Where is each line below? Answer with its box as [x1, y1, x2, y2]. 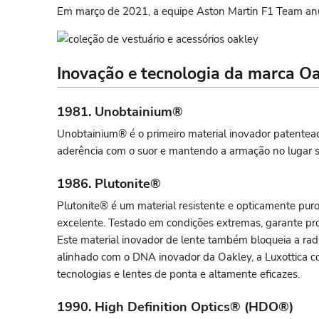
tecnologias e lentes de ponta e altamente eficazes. [57, 267, 300, 282]
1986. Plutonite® [57, 175, 161, 193]
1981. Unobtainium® [57, 103, 183, 121]
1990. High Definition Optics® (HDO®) [57, 298, 293, 316]
